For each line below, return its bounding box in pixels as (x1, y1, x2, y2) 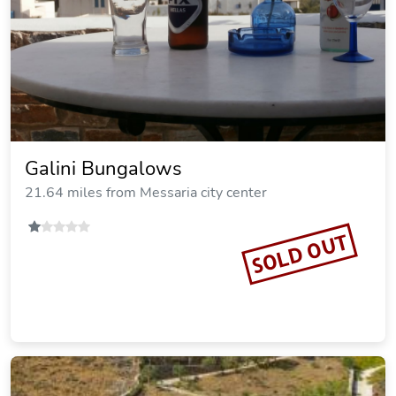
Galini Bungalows (25, 156, 182, 182)
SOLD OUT (248, 229, 351, 278)
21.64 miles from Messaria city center (25, 183, 267, 202)
